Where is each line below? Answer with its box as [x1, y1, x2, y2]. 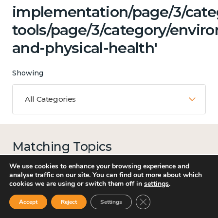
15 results [12, 156, 39, 163]
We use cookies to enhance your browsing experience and [9, 162, 189, 171]
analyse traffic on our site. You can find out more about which [9, 170, 202, 180]
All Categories [25, 94, 76, 104]
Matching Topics [12, 139, 112, 154]
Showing [12, 68, 43, 77]
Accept [19, 198, 37, 206]
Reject [61, 198, 77, 206]
